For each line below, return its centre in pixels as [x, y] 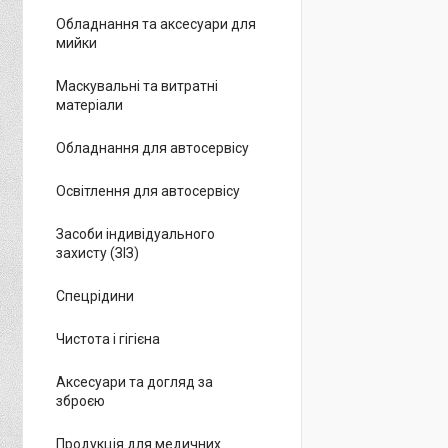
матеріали [89, 105]
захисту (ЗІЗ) [97, 253]
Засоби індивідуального [135, 234]
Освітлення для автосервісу [148, 191]
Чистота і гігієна [108, 339]
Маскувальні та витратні [137, 86]
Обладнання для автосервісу [152, 148]
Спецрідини [95, 296]
